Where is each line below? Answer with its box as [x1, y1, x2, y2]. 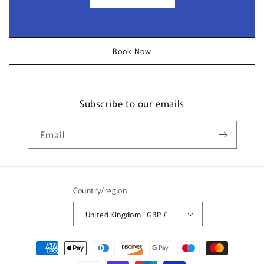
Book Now [113, 45, 151, 57]
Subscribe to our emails [80, 96, 184, 110]
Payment [20, 236, 57, 249]
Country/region [72, 184, 127, 196]
